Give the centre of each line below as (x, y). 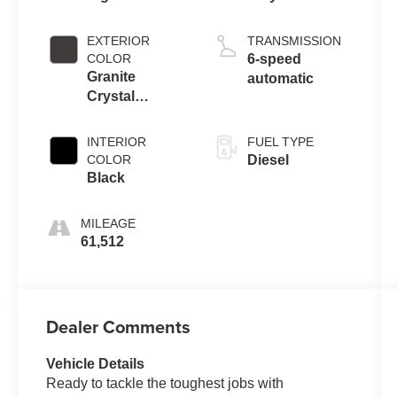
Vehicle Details (96, 363)
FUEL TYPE (280, 141)
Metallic (113, 115)
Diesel (268, 160)
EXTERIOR (119, 40)
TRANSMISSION (294, 40)
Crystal (111, 96)
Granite (112, 76)
